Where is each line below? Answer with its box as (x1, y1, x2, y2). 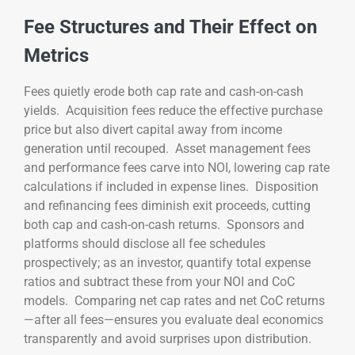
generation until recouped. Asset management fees (24, 140, 311, 156)
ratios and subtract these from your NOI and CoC (24, 273, 295, 289)
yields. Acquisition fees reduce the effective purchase (24, 102, 323, 118)
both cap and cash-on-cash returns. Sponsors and (24, 216, 304, 232)
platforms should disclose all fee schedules (24, 235, 265, 251)
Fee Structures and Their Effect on (24, 15, 317, 38)
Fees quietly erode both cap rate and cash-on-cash (24, 83, 303, 99)
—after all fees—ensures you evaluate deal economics (24, 311, 323, 327)
